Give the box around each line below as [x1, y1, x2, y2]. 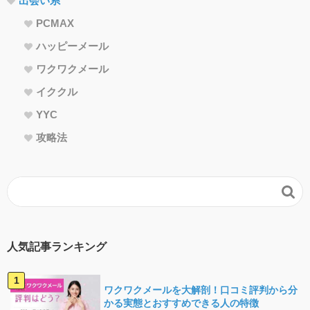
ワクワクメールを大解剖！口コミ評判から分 [104, 284, 298, 296]
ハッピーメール [36, 40, 109, 53]
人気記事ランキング [7, 241, 107, 253]
